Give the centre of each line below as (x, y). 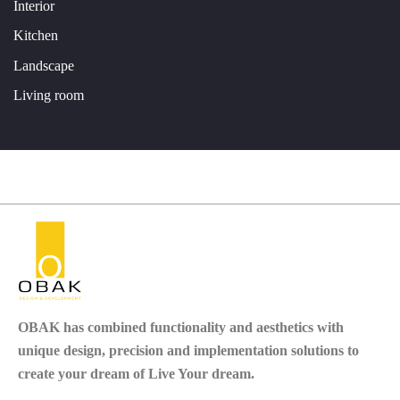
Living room (49, 96)
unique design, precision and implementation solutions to (188, 350)
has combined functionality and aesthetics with (202, 327)
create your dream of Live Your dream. (136, 373)
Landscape (44, 65)
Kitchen (36, 36)
